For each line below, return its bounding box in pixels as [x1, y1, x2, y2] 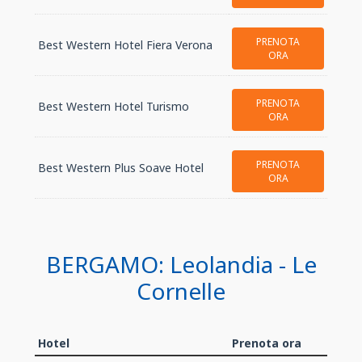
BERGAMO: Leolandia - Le [45, 249, 317, 280]
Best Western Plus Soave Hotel [38, 160, 204, 175]
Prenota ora [232, 335, 301, 351]
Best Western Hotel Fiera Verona [38, 37, 213, 53]
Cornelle [137, 276, 225, 306]
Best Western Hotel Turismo [38, 99, 189, 114]
